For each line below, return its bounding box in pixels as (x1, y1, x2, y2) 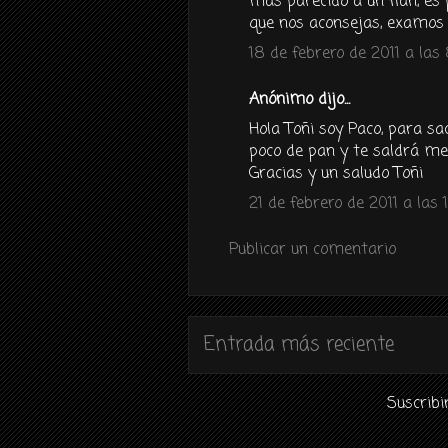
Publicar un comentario (229, 238, 396, 262)
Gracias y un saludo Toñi (249, 162, 423, 186)
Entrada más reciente (204, 330, 394, 359)
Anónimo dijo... (249, 88, 350, 112)
